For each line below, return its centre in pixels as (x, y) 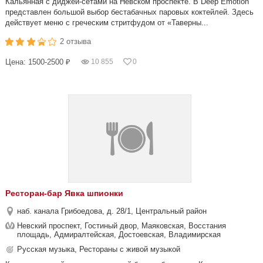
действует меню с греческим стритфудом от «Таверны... (107, 23)
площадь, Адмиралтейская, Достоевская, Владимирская (119, 235)
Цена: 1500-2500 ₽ (38, 62)
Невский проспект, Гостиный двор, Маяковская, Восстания (122, 226)
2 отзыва (76, 41)
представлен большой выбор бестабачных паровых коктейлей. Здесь (129, 12)
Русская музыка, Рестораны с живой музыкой (99, 249)
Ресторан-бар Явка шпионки (64, 193)
